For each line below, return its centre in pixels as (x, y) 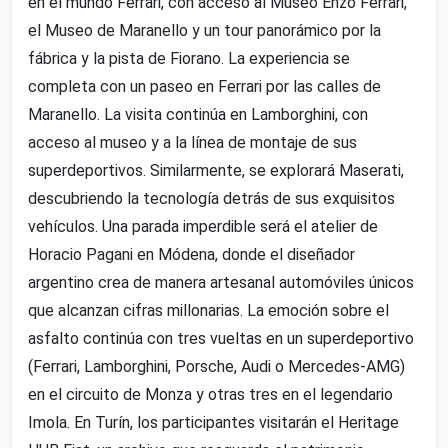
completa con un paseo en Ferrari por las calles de (204, 86)
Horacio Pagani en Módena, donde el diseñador (191, 254)
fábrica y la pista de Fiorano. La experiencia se (189, 58)
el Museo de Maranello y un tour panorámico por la (204, 30)
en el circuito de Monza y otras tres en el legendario (210, 394)
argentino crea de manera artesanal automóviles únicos (221, 282)
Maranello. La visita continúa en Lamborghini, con (198, 114)
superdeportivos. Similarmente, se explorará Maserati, (216, 170)
